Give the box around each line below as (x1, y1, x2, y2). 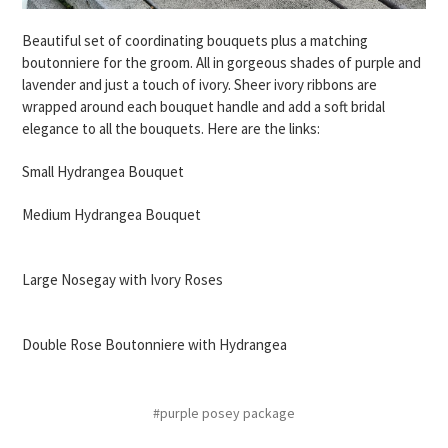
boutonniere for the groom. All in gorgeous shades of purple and (22, 53, 422, 73)
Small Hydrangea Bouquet (22, 162, 185, 182)
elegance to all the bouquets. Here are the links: (22, 119, 321, 139)
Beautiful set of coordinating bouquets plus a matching (22, 31, 369, 51)
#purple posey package (153, 404, 295, 423)
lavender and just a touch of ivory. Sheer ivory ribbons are (22, 75, 378, 95)
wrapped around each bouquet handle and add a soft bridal (22, 97, 386, 117)
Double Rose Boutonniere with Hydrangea (22, 335, 288, 355)
